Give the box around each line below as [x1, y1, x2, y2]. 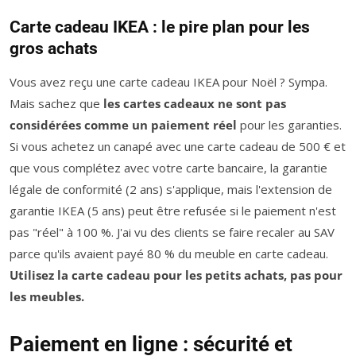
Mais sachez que [10, 95, 103, 112]
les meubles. [10, 288, 84, 305]
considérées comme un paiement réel [10, 117, 237, 133]
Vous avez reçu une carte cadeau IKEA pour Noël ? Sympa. [10, 74, 327, 91]
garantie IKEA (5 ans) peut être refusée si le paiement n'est [10, 203, 336, 219]
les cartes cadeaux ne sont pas [103, 95, 286, 112]
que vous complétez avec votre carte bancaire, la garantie [10, 160, 327, 176]
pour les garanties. [237, 117, 342, 133]
